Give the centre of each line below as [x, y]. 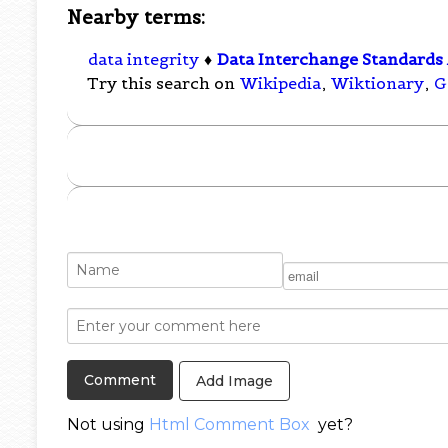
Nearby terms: [136, 16]
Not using [108, 424]
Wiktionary [378, 83]
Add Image [235, 380]
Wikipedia [281, 83]
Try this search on [163, 83]
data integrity [144, 59]
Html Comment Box [230, 424]
